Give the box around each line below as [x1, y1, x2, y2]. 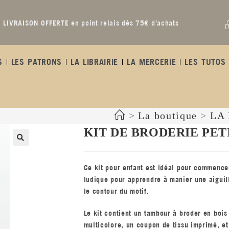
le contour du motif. [83, 187, 149, 196]
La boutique [138, 109, 198, 121]
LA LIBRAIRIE [71, 57, 119, 67]
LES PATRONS [11, 57, 62, 67]
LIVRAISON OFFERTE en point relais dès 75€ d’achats [3, 18, 179, 28]
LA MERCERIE [127, 57, 176, 67]
